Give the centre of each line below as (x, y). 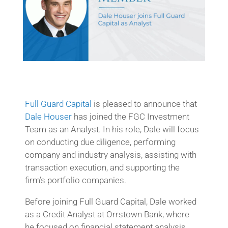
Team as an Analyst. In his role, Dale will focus (112, 129)
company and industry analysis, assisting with (110, 154)
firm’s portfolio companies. (75, 180)
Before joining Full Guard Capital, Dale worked (110, 201)
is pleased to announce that (144, 104)
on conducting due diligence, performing (100, 142)
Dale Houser (48, 116)
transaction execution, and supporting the (102, 167)
